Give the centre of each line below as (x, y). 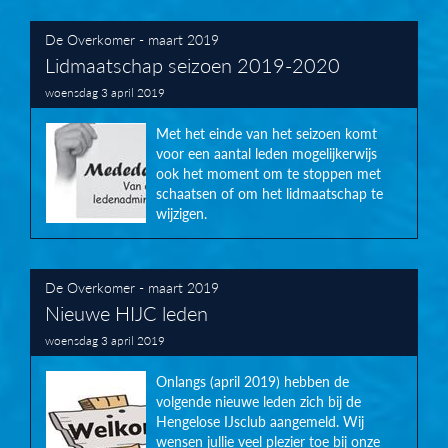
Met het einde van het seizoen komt (266, 133)
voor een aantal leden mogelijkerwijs (266, 153)
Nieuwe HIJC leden (126, 312)
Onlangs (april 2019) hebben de (252, 381)
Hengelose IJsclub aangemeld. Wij (260, 421)
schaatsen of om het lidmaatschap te (269, 193)
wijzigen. (181, 213)
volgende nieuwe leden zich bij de (258, 401)
